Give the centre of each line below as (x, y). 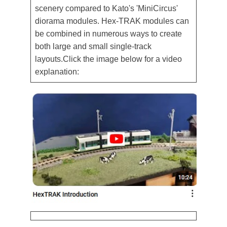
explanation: (57, 72)
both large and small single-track (93, 46)
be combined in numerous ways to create (108, 34)
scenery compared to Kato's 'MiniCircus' (106, 8)
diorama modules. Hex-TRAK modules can (112, 21)
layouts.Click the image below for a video (108, 59)
